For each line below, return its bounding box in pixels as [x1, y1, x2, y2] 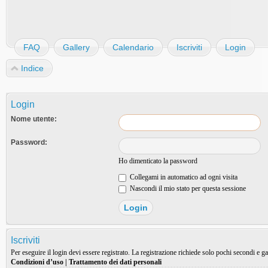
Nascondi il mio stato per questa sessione [128, 184, 246, 193]
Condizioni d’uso [11, 258, 63, 266]
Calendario [112, 42, 154, 52]
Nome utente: [11, 115, 57, 123]
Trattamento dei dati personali [69, 258, 162, 266]
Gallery [63, 42, 90, 52]
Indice [21, 63, 44, 73]
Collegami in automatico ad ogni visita [128, 173, 237, 181]
